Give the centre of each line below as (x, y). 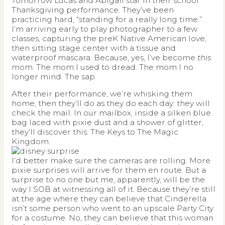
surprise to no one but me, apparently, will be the (108, 180)
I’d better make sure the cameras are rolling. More (111, 161)
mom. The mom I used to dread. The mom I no (102, 67)
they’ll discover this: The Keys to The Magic (95, 132)
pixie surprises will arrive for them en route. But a (109, 170)
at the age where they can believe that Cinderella (109, 199)
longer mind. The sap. (54, 76)
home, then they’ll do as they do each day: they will (111, 103)
